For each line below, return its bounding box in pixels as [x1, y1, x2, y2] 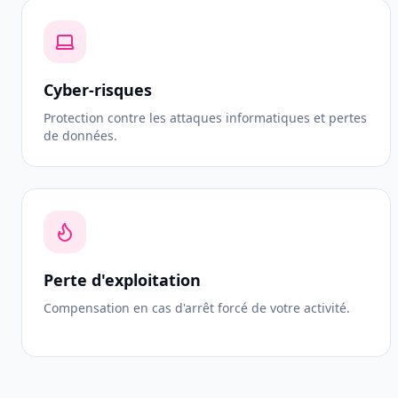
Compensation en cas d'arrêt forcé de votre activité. [44, 299, 350, 316]
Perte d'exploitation [44, 269, 201, 291]
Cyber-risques [44, 79, 152, 100]
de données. [44, 127, 117, 144]
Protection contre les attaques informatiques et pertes [44, 109, 367, 126]
